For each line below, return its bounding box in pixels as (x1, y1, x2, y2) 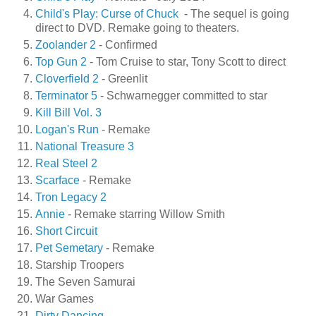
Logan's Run (35, 123, 99, 136)
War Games (35, 292, 94, 305)
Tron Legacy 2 (35, 190, 107, 203)
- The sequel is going (178, 8, 289, 20)
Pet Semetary (35, 241, 103, 254)
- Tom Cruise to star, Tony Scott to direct (87, 56, 286, 68)
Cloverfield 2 (35, 73, 99, 85)
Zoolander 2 (35, 39, 96, 51)
